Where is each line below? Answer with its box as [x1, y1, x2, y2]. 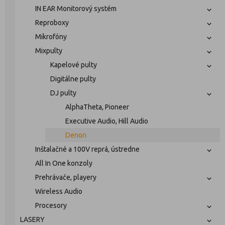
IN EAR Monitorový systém [35, 5, 117, 13]
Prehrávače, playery [35, 173, 96, 181]
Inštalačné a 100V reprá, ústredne [35, 145, 140, 153]
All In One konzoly [35, 159, 92, 167]
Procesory [35, 201, 67, 209]
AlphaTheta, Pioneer [65, 103, 129, 111]
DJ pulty [50, 89, 76, 97]
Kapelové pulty [50, 61, 97, 69]
